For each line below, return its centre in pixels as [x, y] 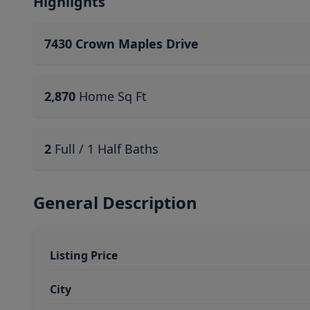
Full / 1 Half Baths [107, 149]
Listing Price [84, 255]
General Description [115, 202]
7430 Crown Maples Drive [121, 44]
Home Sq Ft [113, 96]
